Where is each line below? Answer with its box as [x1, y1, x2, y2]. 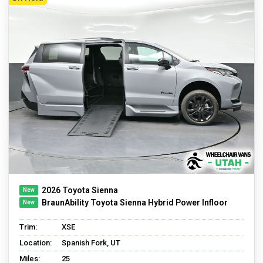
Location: [19, 238, 52, 247]
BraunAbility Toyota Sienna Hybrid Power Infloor [42, 197, 228, 207]
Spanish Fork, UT [62, 238, 120, 247]
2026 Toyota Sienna [42, 185, 118, 195]
